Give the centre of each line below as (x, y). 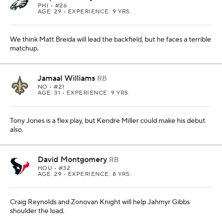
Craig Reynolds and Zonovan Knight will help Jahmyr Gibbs (100, 202)
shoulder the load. (37, 211)
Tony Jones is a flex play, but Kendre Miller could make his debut (108, 121)
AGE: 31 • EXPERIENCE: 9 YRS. (84, 93)
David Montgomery (72, 159)
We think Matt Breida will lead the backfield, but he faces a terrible (111, 39)
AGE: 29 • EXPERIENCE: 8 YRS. (85, 174)
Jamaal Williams (66, 78)
